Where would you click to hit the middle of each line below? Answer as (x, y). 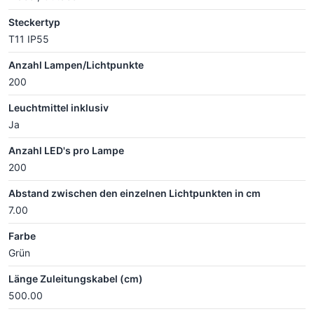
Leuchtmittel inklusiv (59, 108)
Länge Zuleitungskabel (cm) (76, 279)
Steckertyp (34, 22)
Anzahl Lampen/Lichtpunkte (76, 65)
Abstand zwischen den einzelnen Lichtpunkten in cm (135, 193)
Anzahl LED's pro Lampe (66, 150)
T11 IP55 (29, 39)
